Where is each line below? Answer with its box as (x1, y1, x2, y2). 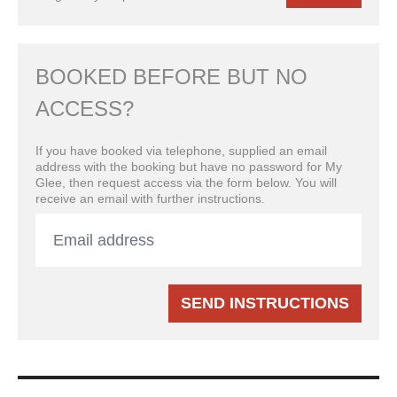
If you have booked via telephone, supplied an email (35, 144, 327, 158)
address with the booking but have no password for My (35, 160, 342, 174)
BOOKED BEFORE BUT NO (35, 65, 307, 89)
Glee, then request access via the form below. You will (35, 175, 337, 190)
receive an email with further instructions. (35, 191, 265, 206)
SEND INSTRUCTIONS (181, 294, 349, 312)
